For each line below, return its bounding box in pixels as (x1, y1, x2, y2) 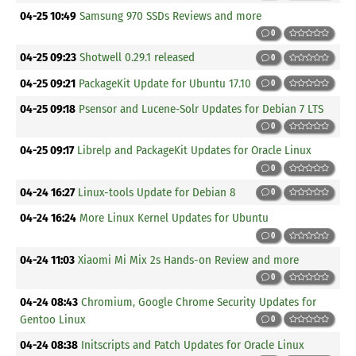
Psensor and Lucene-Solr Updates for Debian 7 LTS (79, 101, 324, 116)
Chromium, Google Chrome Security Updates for (81, 294, 317, 309)
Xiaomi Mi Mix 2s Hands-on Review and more (78, 253, 300, 267)
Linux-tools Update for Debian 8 (78, 185, 237, 200)
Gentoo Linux (20, 311, 87, 327)
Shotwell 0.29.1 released (79, 50, 195, 65)
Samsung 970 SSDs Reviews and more (79, 8, 262, 23)
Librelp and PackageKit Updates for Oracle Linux (77, 143, 312, 158)
